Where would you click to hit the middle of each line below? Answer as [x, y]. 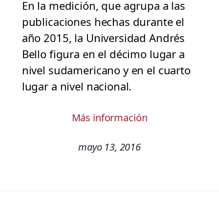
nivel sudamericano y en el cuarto [106, 70]
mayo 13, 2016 [109, 147]
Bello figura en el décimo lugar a [103, 54]
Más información [109, 118]
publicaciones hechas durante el [103, 22]
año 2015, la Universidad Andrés [103, 38]
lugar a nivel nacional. [77, 86]
